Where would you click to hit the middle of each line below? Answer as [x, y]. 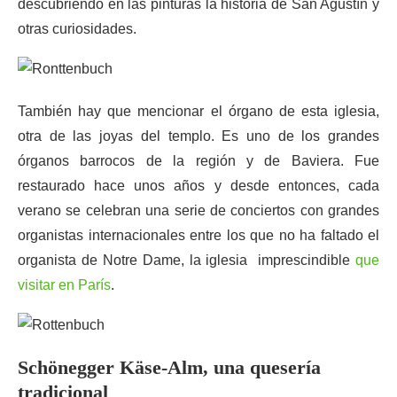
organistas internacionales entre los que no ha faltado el [198, 235]
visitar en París [64, 285]
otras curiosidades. [77, 29]
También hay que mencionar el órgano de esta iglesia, [198, 111]
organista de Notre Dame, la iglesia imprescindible [187, 260]
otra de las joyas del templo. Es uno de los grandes [198, 136]
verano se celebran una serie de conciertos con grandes [198, 210]
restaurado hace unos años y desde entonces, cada [198, 186]
